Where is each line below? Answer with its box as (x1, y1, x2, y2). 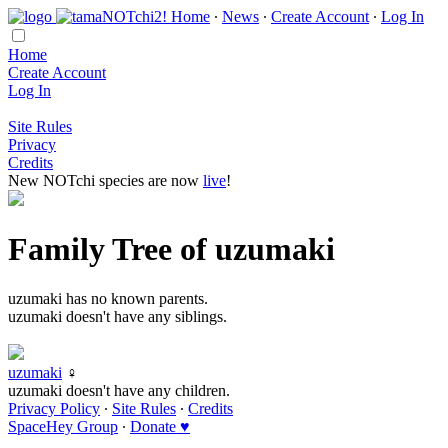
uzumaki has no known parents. (8, 289, 208, 307)
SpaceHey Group (8, 417, 118, 435)
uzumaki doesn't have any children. (8, 381, 230, 399)
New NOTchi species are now (8, 172, 203, 189)
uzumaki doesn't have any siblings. (8, 307, 227, 325)
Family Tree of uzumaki (8, 231, 335, 268)
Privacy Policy (8, 399, 100, 417)
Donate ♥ (130, 417, 190, 435)
